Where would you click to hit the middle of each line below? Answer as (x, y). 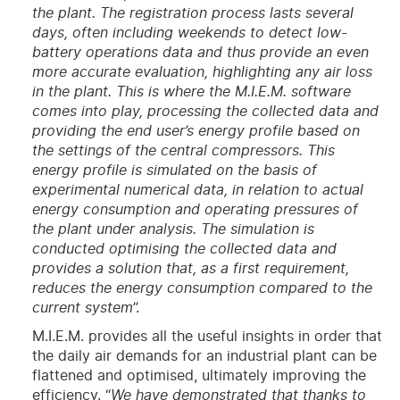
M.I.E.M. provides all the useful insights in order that (207, 336)
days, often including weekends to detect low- (189, 33)
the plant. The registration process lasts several (192, 13)
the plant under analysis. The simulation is (173, 229)
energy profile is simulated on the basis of (174, 170)
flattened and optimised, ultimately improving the (199, 375)
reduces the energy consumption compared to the (202, 288)
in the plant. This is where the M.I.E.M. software (191, 92)
